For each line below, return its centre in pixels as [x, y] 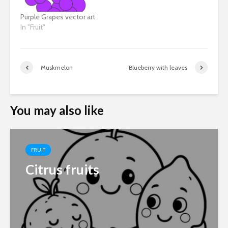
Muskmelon [57, 67]
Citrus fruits [62, 170]
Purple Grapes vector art [58, 17]
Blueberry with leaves [158, 67]
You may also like [57, 110]
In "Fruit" [33, 27]
